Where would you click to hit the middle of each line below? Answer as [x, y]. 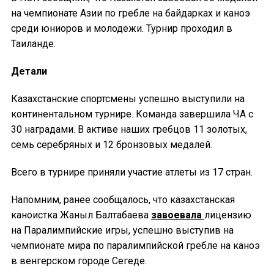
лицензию [228, 215]
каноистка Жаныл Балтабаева [81, 215]
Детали [29, 72]
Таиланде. [35, 44]
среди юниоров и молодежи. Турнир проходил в [122, 29]
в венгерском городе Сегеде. [79, 261]
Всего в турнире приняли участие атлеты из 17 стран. [133, 172]
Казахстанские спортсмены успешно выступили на [128, 99]
